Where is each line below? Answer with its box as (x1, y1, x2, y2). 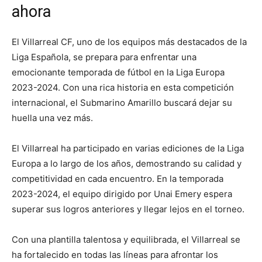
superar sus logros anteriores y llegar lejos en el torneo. (12, 204, 244, 215)
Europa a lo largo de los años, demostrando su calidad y (12, 158, 242, 170)
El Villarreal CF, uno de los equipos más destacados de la (12, 36, 247, 48)
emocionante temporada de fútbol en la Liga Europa (12, 67, 225, 78)
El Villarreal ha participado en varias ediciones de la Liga (12, 143, 244, 154)
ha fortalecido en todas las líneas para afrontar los (12, 249, 218, 261)
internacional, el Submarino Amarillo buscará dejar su (12, 97, 232, 109)
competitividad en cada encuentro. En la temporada (12, 173, 223, 185)
